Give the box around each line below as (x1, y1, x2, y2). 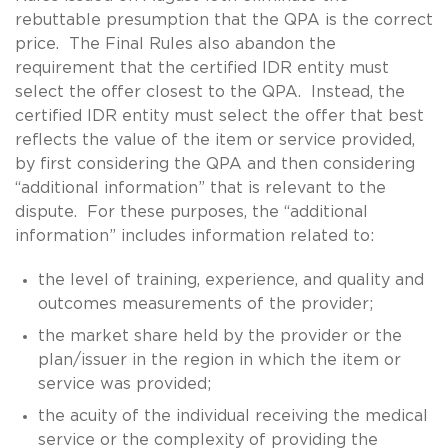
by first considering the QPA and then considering (15, 155, 415, 172)
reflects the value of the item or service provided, (15, 131, 415, 148)
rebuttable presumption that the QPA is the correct (15, 11, 433, 28)
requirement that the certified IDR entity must (15, 59, 389, 76)
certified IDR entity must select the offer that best (15, 107, 424, 124)
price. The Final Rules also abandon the (15, 35, 336, 52)
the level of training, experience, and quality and (37, 271, 424, 288)
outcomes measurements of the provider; (37, 295, 373, 312)
